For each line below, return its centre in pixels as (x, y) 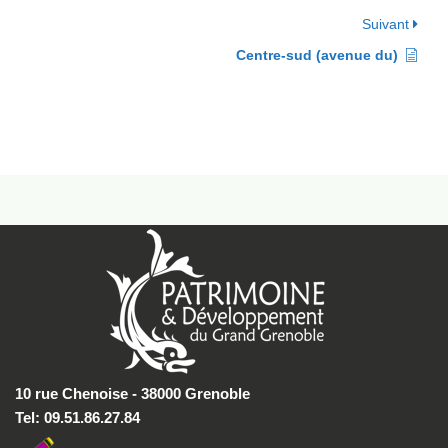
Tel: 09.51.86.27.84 (77, 418)
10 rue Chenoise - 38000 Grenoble (132, 394)
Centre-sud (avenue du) (317, 55)
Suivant (387, 24)
